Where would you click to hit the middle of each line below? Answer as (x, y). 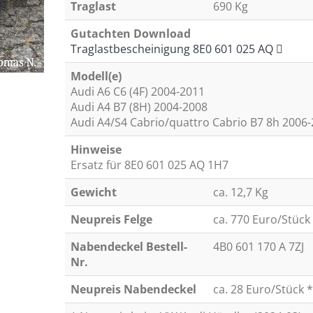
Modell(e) (96, 76)
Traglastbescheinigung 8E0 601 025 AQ (173, 49)
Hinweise (96, 150)
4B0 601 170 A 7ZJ (258, 247)
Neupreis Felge (111, 219)
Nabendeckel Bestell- (129, 247)
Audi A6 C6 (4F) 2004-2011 (137, 92)
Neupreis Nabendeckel (133, 289)
